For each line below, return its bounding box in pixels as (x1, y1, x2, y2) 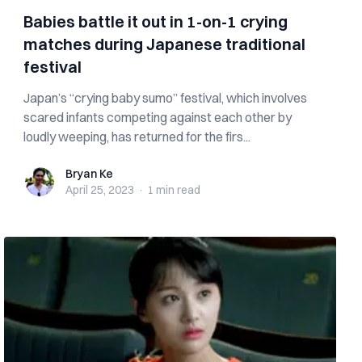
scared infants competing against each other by (23, 109, 293, 125)
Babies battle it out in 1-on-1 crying (23, 11, 288, 32)
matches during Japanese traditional (23, 34, 306, 54)
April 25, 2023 (65, 183, 135, 197)
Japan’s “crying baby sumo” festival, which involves (23, 90, 308, 106)
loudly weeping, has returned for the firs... (23, 128, 251, 145)
